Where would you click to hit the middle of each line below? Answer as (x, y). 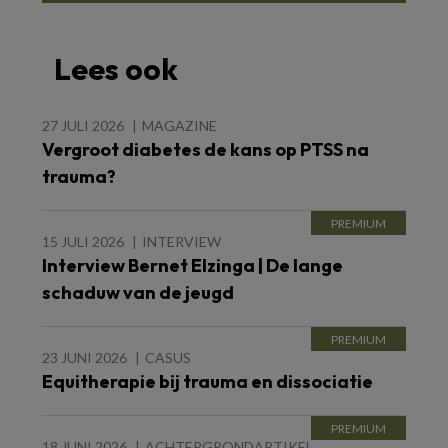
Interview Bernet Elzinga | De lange (192, 266)
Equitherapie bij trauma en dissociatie (207, 382)
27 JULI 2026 (83, 126)
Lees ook (116, 69)
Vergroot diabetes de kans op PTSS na (205, 150)
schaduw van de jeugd (138, 293)
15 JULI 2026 (83, 242)
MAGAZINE (179, 126)
